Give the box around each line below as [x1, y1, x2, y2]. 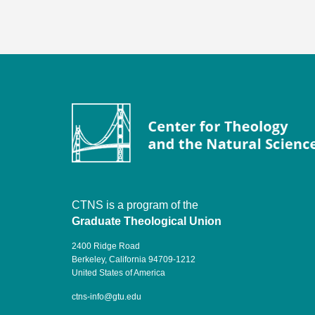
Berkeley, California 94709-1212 [72, 254, 195, 264]
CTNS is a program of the [72, 198, 198, 211]
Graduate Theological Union [72, 214, 221, 227]
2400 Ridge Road [72, 240, 140, 251]
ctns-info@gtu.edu [72, 291, 141, 302]
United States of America [72, 267, 165, 278]
